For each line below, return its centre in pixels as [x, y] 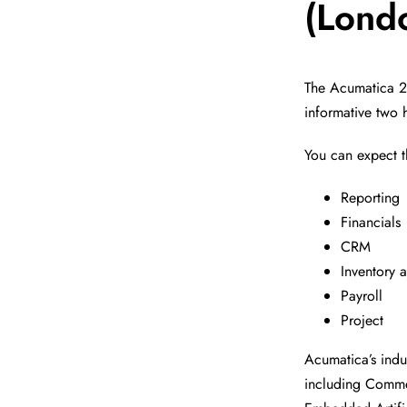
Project [362, 321]
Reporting [371, 198]
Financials [371, 223]
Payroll [362, 296]
